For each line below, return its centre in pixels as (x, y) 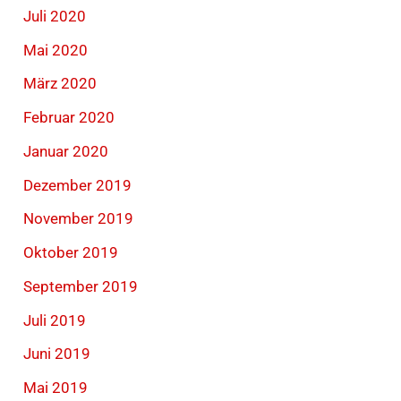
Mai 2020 (56, 50)
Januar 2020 (66, 151)
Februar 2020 (69, 118)
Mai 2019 (56, 388)
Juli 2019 (55, 320)
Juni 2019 (57, 354)
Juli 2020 (55, 16)
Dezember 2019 (78, 185)
